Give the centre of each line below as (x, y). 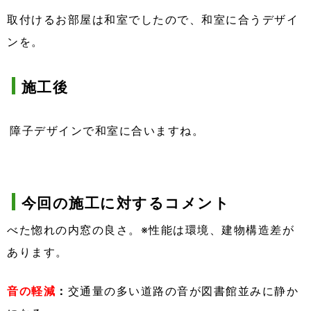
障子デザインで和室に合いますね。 (107, 131)
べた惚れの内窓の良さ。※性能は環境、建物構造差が (151, 230)
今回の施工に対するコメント (126, 203)
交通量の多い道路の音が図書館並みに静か (183, 291)
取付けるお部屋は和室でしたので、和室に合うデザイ (153, 20)
